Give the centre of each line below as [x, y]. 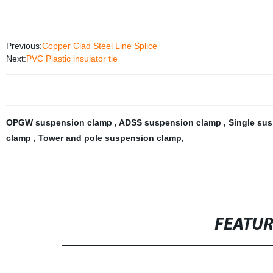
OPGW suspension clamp [60, 122]
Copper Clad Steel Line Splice [99, 46]
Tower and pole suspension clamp [110, 138]
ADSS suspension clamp [171, 122]
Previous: [24, 46]
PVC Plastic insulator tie [72, 58]
